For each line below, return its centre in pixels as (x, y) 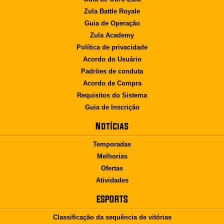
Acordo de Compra (112, 83)
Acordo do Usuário (112, 59)
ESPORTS (112, 199)
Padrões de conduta (112, 71)
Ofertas (112, 168)
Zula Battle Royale (112, 11)
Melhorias (112, 156)
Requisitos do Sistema (112, 95)
